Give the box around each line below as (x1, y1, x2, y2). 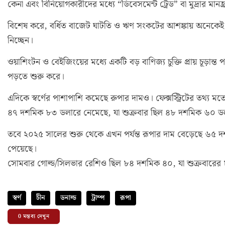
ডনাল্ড (60, 192, 76, 203)
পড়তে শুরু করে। (8, 69, 64, 84)
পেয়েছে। (8, 142, 37, 157)
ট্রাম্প (91, 192, 105, 203)
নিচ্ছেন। (8, 33, 33, 48)
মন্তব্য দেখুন (23, 211, 49, 221)
